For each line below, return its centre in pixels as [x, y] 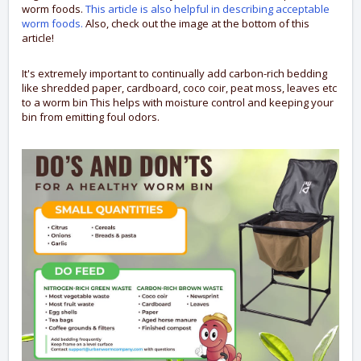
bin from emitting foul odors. [91, 117]
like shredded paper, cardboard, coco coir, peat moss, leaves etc [179, 88]
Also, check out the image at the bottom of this [196, 24]
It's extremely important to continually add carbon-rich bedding [174, 74]
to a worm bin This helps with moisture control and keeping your [178, 103]
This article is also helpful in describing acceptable [207, 9]
